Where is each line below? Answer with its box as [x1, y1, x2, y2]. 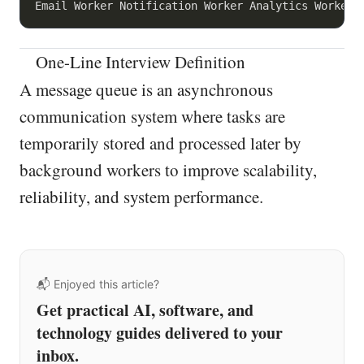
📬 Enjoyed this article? [37, 276, 159, 291]
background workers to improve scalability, [19, 158, 317, 181]
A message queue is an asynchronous [19, 77, 273, 101]
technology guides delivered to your [37, 320, 283, 344]
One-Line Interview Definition [32, 50, 246, 74]
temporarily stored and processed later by [19, 131, 301, 154]
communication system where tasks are [19, 104, 285, 128]
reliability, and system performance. [19, 184, 263, 208]
